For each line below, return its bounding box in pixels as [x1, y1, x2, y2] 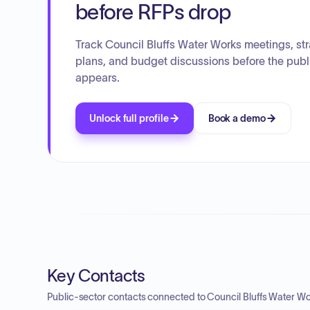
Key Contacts [47, 266, 145, 285]
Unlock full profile [89, 113, 169, 124]
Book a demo [208, 113, 266, 124]
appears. [75, 71, 120, 84]
